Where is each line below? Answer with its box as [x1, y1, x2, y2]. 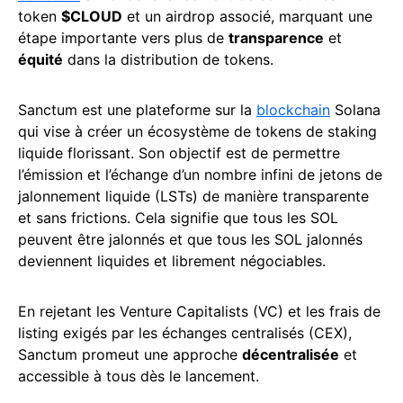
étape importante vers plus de [18, 29, 228, 48]
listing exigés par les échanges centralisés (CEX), [18, 324, 352, 343]
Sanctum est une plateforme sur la [18, 101, 256, 120]
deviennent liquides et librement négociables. [18, 252, 326, 271]
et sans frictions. [18, 209, 130, 228]
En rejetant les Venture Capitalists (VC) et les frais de [18, 302, 381, 321]
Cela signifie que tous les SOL [130, 209, 338, 228]
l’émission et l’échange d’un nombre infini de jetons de [18, 166, 382, 184]
